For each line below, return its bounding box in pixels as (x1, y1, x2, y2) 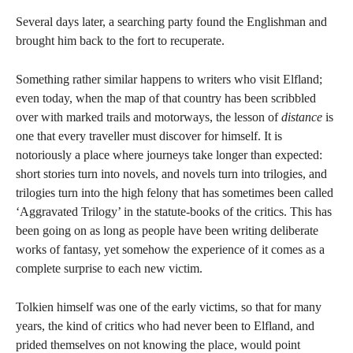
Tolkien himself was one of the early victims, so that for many (16, 300, 321, 314)
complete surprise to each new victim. (16, 262, 203, 275)
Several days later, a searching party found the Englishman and (16, 15, 327, 28)
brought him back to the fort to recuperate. (16, 34, 225, 47)
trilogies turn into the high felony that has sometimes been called (16, 186, 333, 199)
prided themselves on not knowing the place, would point (16, 338, 300, 351)
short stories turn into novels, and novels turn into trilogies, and (16, 167, 327, 180)
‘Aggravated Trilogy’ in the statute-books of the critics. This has (16, 205, 332, 218)
